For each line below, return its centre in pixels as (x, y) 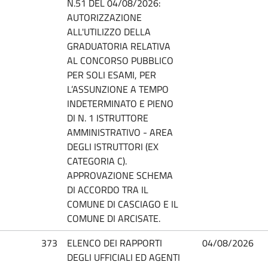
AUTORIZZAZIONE (104, 17)
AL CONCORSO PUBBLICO (120, 60)
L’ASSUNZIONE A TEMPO (118, 89)
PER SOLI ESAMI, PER (112, 74)
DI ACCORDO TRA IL (108, 189)
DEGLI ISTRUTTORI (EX (113, 146)
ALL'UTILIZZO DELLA (109, 31)
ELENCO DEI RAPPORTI (115, 243)
